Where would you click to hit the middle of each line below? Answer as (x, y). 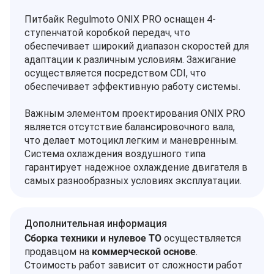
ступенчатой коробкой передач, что (107, 33)
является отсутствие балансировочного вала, (130, 127)
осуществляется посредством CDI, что (115, 73)
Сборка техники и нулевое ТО (93, 238)
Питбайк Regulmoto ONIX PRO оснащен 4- (120, 19)
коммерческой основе (144, 252)
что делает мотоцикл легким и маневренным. (131, 140)
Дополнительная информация (96, 224)
